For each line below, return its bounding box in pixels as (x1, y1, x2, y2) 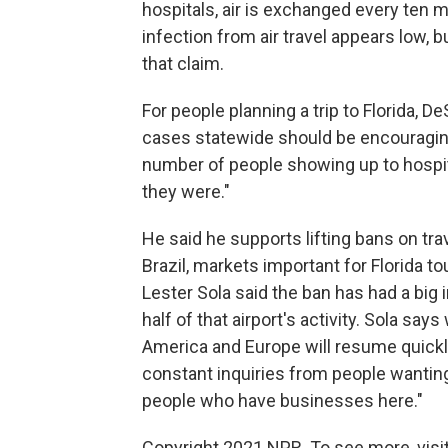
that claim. (142, 52, 224, 74)
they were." (142, 180, 230, 202)
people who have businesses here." (142, 389, 423, 411)
